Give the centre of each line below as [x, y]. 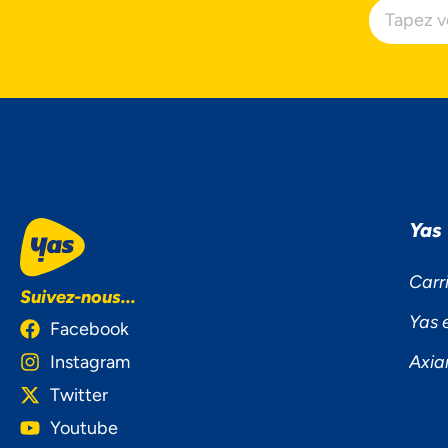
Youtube [84, 427]
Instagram [90, 361]
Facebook [89, 328]
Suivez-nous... [78, 296]
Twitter [79, 394]
